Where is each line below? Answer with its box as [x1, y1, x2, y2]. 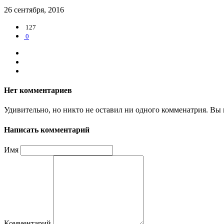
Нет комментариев [4, 86, 72, 95]
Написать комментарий [4, 125, 89, 134]
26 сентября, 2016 [4, 5, 64, 14]
